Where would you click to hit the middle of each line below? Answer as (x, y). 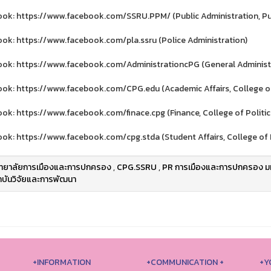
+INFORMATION (62, 263)
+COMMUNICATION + (185, 263)
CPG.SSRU (136, 168)
